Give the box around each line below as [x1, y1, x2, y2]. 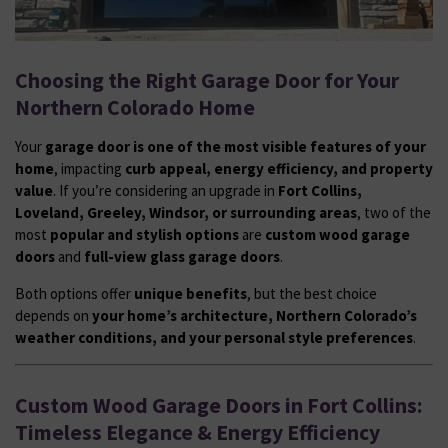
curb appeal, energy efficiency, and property [125, 159, 433, 178]
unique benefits [134, 284, 247, 303]
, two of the [357, 203, 431, 222]
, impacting [54, 159, 125, 178]
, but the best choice [247, 284, 377, 303]
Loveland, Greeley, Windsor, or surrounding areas [15, 203, 357, 222]
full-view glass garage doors [84, 247, 280, 266]
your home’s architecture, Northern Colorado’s [92, 306, 417, 325]
